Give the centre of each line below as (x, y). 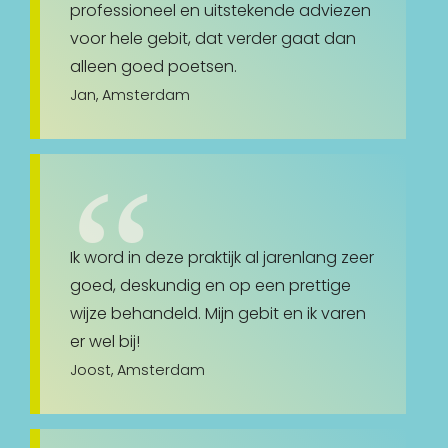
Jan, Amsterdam (130, 95)
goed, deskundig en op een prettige (210, 286)
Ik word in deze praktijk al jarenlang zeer (222, 258)
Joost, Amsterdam (137, 370)
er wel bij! (105, 342)
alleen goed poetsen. (153, 67)
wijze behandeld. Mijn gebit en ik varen (218, 314)
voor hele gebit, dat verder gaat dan (213, 39)
